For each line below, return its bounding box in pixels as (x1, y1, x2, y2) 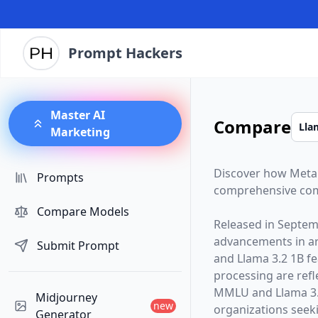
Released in (213, 216, 278, 232)
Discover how (213, 165, 290, 181)
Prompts (37, 170, 84, 185)
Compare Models (37, 204, 129, 219)
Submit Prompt (37, 238, 119, 253)
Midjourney (35, 290, 97, 305)
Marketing (50, 124, 110, 140)
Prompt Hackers (68, 43, 182, 62)
